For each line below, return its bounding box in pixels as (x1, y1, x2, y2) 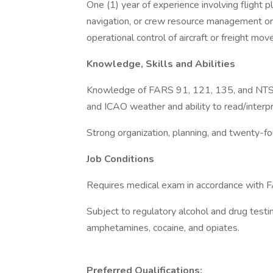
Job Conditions (87, 152, 154, 166)
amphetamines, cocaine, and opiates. (87, 221, 239, 235)
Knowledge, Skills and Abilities (87, 57, 235, 71)
